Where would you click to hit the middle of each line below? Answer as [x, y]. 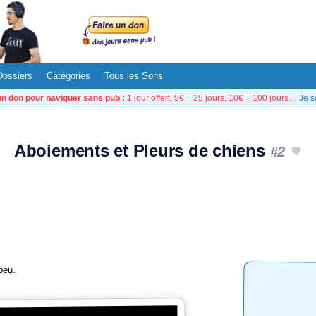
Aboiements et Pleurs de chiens [142, 151]
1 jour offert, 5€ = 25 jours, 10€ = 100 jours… [212, 98]
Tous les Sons [134, 76]
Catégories [68, 76]
